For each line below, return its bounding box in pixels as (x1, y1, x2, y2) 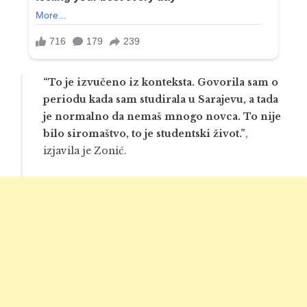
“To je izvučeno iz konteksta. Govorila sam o (43, 75, 278, 88)
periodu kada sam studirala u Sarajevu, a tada (43, 93, 278, 106)
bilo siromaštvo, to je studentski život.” (43, 127, 245, 140)
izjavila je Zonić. (43, 144, 127, 157)
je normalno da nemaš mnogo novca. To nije (43, 110, 281, 123)
